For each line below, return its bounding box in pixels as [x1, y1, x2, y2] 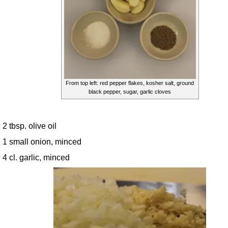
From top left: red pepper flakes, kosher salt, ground [66, 79, 194, 86]
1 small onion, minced [3, 136, 81, 146]
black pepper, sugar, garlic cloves [89, 88, 171, 95]
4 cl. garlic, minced [3, 153, 70, 162]
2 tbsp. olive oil [3, 121, 56, 130]
